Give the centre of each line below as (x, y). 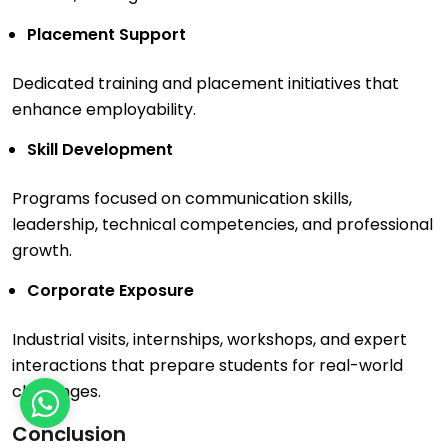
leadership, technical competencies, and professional (222, 225)
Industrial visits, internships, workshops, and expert (209, 340)
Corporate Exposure (110, 291)
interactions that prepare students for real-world (207, 366)
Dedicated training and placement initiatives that (205, 84)
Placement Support (106, 35)
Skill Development (100, 150)
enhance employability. (104, 110)
